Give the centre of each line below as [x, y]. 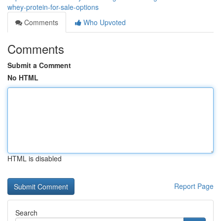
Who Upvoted [104, 22]
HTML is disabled [35, 158]
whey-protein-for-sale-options [53, 7]
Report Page [194, 186]
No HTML [23, 77]
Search [26, 213]
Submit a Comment [39, 65]
